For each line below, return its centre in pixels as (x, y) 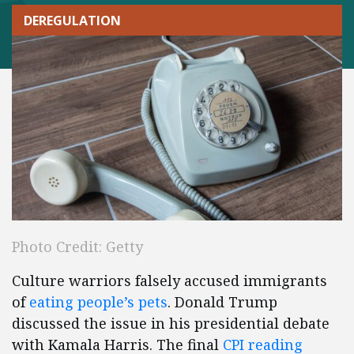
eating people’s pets (98, 302)
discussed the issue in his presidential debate (171, 324)
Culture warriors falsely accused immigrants (169, 281)
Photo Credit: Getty (77, 247)
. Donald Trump (222, 302)
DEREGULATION (72, 20)
